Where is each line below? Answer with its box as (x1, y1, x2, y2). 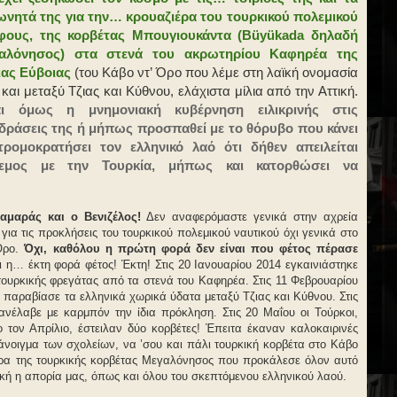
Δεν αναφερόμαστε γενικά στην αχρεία (141, 210, 358, 223)
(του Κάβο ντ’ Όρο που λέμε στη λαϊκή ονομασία (71, 65, 359, 80)
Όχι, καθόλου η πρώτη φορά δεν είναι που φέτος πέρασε (24, 242, 358, 255)
